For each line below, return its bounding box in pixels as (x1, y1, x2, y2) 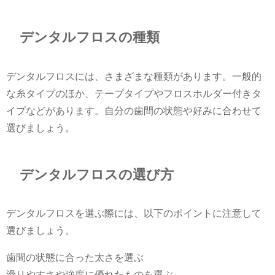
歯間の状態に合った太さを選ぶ (6, 252, 144, 263)
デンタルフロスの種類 (20, 29, 160, 45)
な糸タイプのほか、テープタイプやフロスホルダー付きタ (6, 88, 261, 99)
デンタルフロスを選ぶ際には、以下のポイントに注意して (6, 208, 261, 219)
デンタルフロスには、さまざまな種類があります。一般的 (6, 71, 261, 82)
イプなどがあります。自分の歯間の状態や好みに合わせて (6, 106, 261, 116)
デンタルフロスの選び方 (20, 166, 174, 182)
